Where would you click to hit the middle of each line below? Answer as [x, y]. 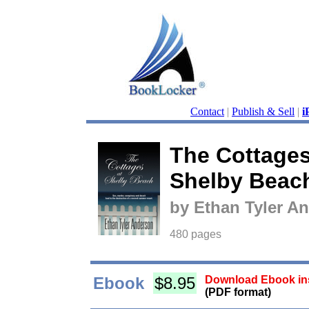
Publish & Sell [263, 111]
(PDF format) [238, 292]
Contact [207, 111]
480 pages [195, 234]
